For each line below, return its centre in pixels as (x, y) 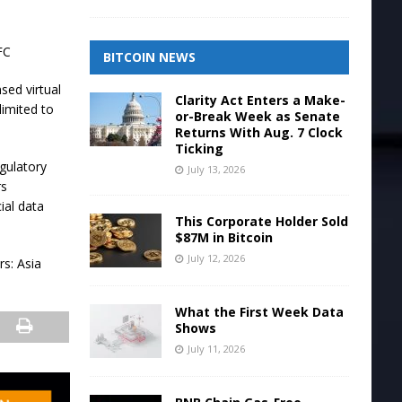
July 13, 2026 (216, 169)
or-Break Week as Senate (257, 116)
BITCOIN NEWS (149, 57)
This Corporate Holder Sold (261, 221)
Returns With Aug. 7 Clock (258, 132)
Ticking (199, 149)
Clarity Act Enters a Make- (260, 100)
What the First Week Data (259, 312)
